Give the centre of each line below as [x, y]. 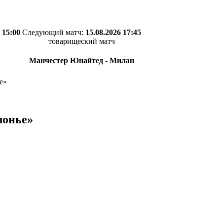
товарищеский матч [82, 41]
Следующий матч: [54, 32]
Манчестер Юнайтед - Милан [82, 61]
